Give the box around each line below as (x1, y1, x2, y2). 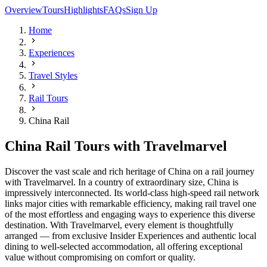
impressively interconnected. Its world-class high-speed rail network (5, 188, 259, 198)
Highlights (64, 5, 103, 15)
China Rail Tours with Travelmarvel (5, 138, 227, 154)
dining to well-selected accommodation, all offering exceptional (5, 241, 243, 252)
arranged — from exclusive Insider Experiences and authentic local (5, 231, 256, 241)
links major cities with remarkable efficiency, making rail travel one (5, 198, 256, 209)
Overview (5, 5, 42, 15)
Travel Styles (29, 70, 77, 81)
